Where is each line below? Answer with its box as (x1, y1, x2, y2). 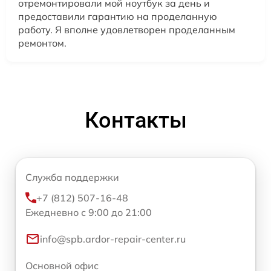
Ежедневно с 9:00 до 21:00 (25, 206, 152, 218)
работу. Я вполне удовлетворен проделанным (18, 23, 235, 36)
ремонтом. (18, 36, 67, 49)
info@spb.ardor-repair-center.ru (40, 232, 186, 245)
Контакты (84, 107, 187, 133)
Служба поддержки (25, 171, 119, 183)
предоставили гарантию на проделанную (18, 10, 217, 22)
